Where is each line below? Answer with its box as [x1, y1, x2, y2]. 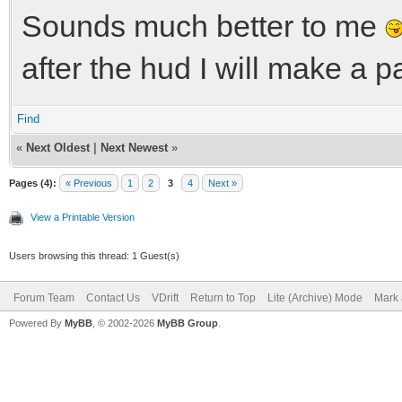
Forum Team [13, 291, 74, 304]
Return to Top [190, 291, 256, 304]
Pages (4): [9, 177, 57, 188]
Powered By [9, 317, 65, 328]
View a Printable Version [31, 211, 135, 223]
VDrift [152, 291, 179, 304]
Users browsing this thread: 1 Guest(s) [9, 249, 179, 261]
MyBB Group [157, 317, 218, 328]
